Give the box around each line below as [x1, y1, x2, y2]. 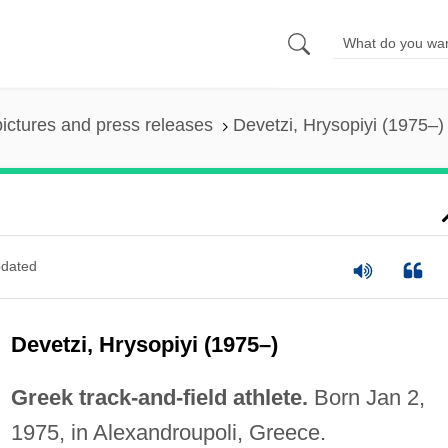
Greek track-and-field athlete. [10, 384, 308, 410]
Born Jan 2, [307, 384, 425, 410]
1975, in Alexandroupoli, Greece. [10, 419, 326, 445]
